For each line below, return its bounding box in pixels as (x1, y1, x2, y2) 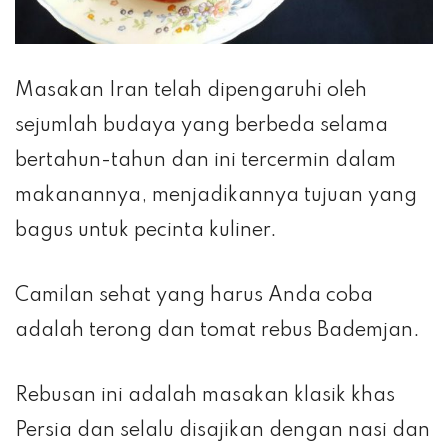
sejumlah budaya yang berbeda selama (15, 115, 388, 136)
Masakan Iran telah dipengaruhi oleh (15, 80, 367, 101)
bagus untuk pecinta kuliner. (15, 220, 277, 241)
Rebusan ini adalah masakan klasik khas (15, 385, 395, 406)
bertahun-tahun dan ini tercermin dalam (15, 150, 396, 171)
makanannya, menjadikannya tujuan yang (15, 185, 417, 206)
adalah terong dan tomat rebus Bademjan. (15, 320, 420, 341)
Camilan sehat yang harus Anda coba (15, 285, 373, 306)
